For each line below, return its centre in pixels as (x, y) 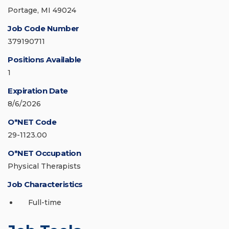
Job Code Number (43, 29)
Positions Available (44, 60)
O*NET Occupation (44, 153)
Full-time (45, 203)
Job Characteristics (45, 185)
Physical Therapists (44, 166)
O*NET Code (32, 122)
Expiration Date (38, 91)
